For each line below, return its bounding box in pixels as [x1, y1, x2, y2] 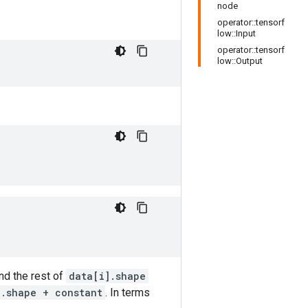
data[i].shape [69, 269, 146, 283]
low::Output [217, 56, 263, 66]
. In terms [105, 286, 150, 299]
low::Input [217, 28, 256, 38]
